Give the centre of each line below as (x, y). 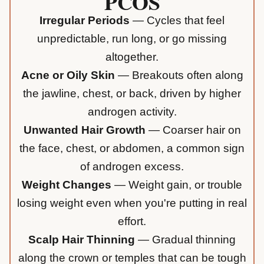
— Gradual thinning (185, 240)
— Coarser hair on (193, 130)
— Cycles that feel (177, 21)
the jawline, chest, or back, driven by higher (132, 94)
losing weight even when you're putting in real (132, 203)
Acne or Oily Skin (68, 75)
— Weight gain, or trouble (177, 185)
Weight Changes (67, 185)
